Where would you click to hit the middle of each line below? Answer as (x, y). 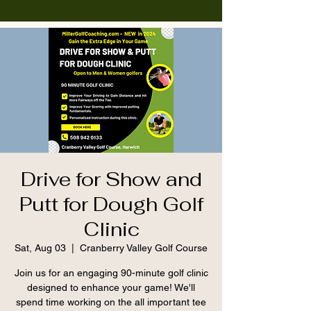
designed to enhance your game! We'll (111, 287)
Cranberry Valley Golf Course (144, 248)
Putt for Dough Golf (111, 204)
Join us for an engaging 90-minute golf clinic (111, 273)
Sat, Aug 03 (40, 248)
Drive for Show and (111, 179)
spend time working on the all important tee (111, 302)
